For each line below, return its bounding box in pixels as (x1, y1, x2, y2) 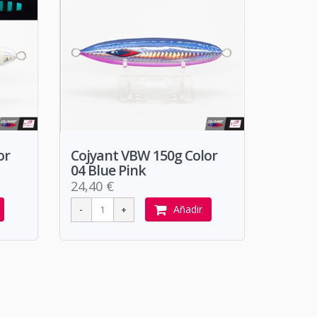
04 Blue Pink (70, 160, 146, 180)
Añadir (173, 202, 202, 216)
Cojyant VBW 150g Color (70, 145, 217, 165)
